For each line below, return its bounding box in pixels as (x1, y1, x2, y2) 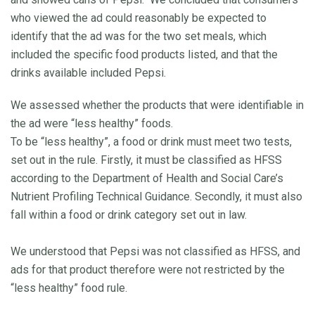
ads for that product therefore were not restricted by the (11, 262, 285, 276)
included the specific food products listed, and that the (11, 47, 278, 61)
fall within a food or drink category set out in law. (11, 207, 247, 221)
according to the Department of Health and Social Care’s (11, 171, 283, 185)
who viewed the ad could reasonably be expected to (11, 11, 266, 25)
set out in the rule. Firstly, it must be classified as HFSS (11, 153, 282, 167)
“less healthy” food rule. (11, 281, 127, 295)
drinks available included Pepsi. (11, 65, 166, 79)
